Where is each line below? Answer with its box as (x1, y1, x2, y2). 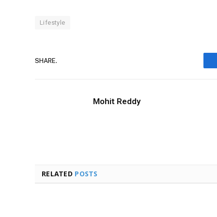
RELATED (42, 169, 75, 179)
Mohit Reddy (93, 96, 140, 107)
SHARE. (35, 57, 57, 64)
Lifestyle (40, 19, 65, 27)
